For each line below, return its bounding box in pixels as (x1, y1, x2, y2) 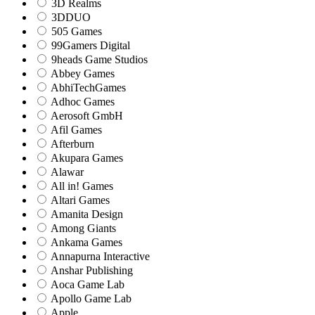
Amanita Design (49, 207, 123, 220)
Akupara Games (49, 151, 123, 164)
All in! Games (49, 179, 113, 192)
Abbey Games (49, 67, 115, 79)
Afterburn (49, 137, 94, 150)
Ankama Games (49, 236, 122, 248)
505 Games (49, 25, 102, 37)
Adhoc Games (49, 95, 115, 108)
